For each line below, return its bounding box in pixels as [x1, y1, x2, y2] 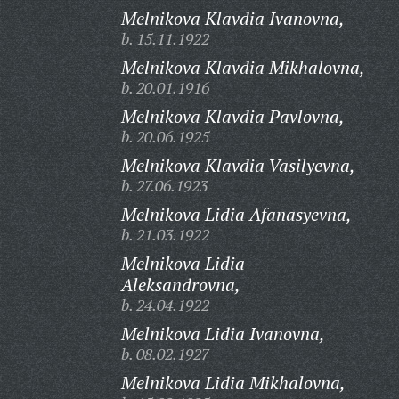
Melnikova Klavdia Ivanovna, [120, 6, 345, 30]
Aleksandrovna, [120, 273, 240, 297]
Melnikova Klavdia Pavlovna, [120, 104, 345, 128]
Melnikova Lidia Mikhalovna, [120, 370, 346, 395]
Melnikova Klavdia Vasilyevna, [120, 153, 355, 177]
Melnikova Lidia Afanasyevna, [120, 202, 352, 226]
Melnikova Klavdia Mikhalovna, [120, 55, 365, 79]
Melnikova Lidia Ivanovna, [120, 322, 325, 346]
